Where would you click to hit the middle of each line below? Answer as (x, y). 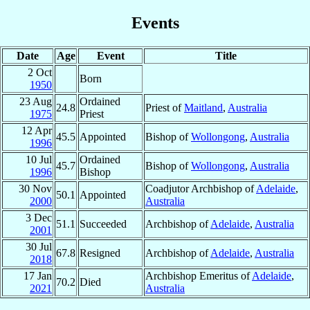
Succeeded (103, 224)
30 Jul (39, 246)
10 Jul (39, 159)
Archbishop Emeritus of (199, 275)
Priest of (165, 107)
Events (155, 22)
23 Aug (36, 101)
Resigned (100, 253)
